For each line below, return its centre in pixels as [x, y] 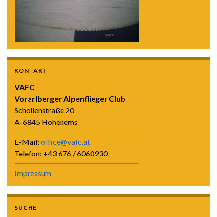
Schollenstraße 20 [44, 110]
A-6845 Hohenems [46, 122]
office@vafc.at [65, 142]
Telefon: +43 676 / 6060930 [61, 154]
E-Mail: [28, 142]
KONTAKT [31, 71]
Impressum [33, 173]
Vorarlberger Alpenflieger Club [70, 99]
